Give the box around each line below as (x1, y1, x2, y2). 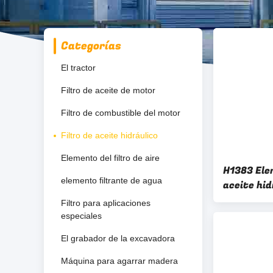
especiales (61, 211, 102, 221)
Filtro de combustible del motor (61, 108, 180, 118)
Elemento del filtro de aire (61, 153, 160, 163)
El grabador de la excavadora (61, 233, 175, 243)
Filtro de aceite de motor (61, 85, 155, 95)
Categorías (61, 38, 121, 54)
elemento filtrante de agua (61, 175, 162, 185)
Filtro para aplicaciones (61, 198, 151, 208)
